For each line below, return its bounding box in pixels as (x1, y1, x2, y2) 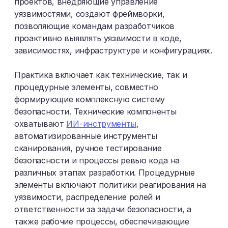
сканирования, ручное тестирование (14, 143, 162, 153)
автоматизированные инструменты (14, 131, 157, 141)
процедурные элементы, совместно (14, 82, 159, 92)
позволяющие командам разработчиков (14, 21, 175, 31)
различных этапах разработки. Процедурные (14, 167, 195, 178)
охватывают (14, 119, 67, 129)
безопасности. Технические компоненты (14, 106, 177, 117)
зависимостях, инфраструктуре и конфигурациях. (14, 45, 212, 55)
